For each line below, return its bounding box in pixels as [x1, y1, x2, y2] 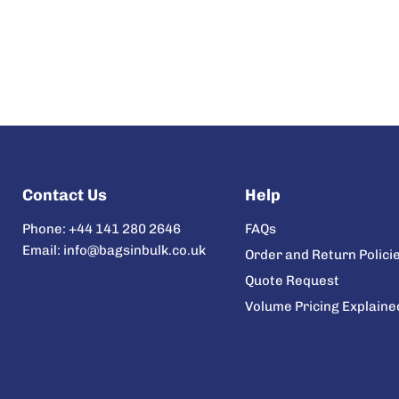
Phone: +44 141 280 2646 [22, 221, 181, 237]
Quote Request [244, 273, 339, 289]
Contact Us [22, 185, 107, 205]
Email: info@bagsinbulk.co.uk [22, 242, 206, 258]
